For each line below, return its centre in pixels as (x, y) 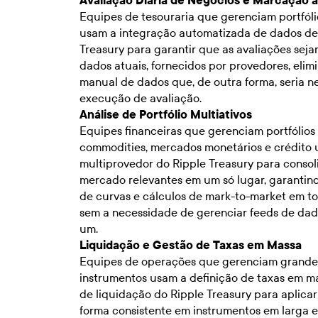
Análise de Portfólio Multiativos (166, 114)
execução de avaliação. (141, 98)
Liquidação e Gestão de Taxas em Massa (191, 245)
